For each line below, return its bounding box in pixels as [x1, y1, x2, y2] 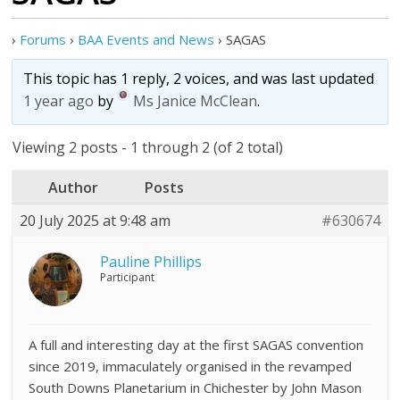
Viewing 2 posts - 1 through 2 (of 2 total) [12, 137, 284, 157]
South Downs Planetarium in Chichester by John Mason [29, 379, 362, 396]
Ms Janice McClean [133, 91, 258, 112]
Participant [100, 270, 155, 285]
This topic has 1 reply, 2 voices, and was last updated [23, 69, 375, 88]
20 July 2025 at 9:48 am [20, 211, 171, 230]
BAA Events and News [78, 30, 215, 48]
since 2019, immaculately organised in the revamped [29, 357, 353, 375]
